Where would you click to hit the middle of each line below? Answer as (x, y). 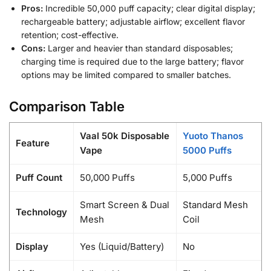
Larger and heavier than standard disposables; (139, 48)
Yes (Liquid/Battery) (122, 246)
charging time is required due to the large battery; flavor (132, 61)
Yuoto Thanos (213, 135)
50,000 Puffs (107, 177)
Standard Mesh (215, 204)
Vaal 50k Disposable (125, 135)
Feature (33, 143)
